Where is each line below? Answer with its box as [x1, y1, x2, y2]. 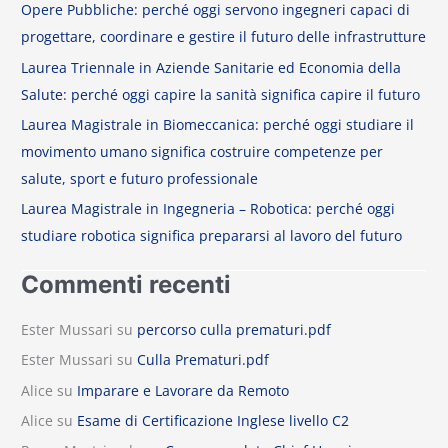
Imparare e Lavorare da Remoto [77, 380, 290, 400]
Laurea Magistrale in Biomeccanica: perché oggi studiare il [21, 115, 415, 135]
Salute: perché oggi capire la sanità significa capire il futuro [21, 84, 421, 104]
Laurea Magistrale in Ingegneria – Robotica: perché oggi [21, 199, 396, 219]
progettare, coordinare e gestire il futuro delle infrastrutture [21, 27, 427, 47]
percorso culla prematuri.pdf [137, 319, 332, 339]
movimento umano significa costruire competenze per [21, 142, 384, 162]
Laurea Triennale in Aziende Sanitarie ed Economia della [21, 57, 402, 77]
